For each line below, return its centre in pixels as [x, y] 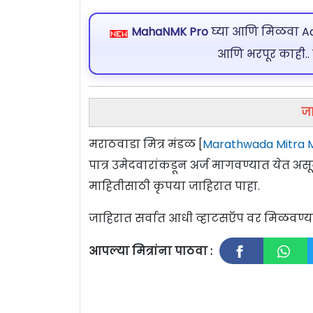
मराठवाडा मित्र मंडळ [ [146, 144]
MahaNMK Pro [169, 32]
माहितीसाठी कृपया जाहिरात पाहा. [174, 186]
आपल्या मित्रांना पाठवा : [151, 251]
